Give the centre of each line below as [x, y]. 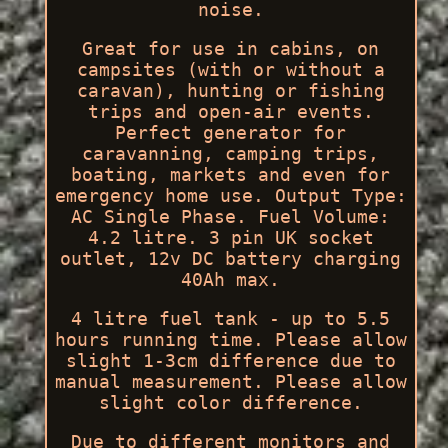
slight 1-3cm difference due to [230, 360]
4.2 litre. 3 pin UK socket [230, 237]
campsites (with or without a [230, 69]
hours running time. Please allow [230, 339]
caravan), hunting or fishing [230, 90]
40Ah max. [231, 279]
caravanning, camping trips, [231, 153]
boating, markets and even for [231, 174]
